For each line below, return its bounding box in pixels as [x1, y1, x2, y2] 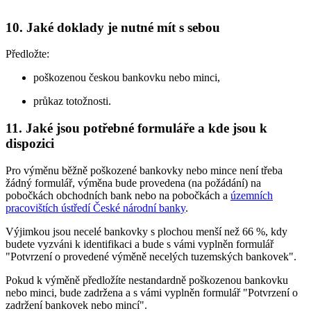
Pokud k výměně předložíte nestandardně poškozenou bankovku [6, 274, 288, 286]
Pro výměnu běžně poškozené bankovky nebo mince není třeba [6, 164, 283, 176]
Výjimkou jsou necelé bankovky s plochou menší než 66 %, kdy [6, 225, 287, 237]
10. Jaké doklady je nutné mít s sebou [6, 19, 220, 35]
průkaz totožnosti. [33, 95, 111, 108]
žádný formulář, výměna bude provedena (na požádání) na [6, 176, 261, 189]
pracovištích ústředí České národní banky [6, 201, 185, 214]
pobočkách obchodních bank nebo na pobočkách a [6, 189, 230, 201]
